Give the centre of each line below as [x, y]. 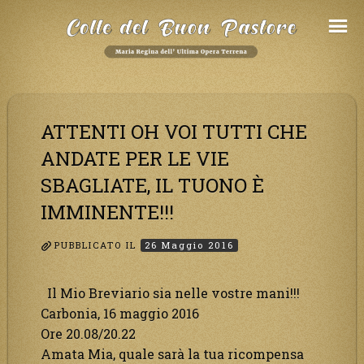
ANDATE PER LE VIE [135, 158]
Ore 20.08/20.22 [88, 333]
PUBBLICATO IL [97, 245]
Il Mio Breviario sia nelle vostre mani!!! [170, 292]
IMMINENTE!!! [107, 212]
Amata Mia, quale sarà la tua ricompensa [172, 353]
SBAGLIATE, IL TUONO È [152, 185]
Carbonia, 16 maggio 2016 [120, 313]
